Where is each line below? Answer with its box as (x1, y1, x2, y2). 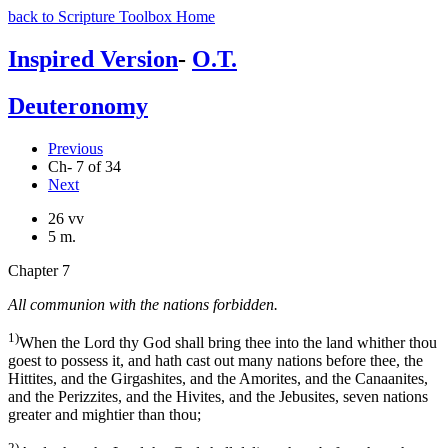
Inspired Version (8, 45, 178, 72)
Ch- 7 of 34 (48, 157, 121, 175)
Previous (48, 139, 103, 157)
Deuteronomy (8, 92, 148, 119)
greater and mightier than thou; (8, 406, 201, 424)
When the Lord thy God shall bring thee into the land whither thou (19, 334, 437, 352)
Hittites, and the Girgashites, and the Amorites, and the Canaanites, (8, 370, 428, 388)
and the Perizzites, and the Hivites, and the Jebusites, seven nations (8, 388, 428, 406)
